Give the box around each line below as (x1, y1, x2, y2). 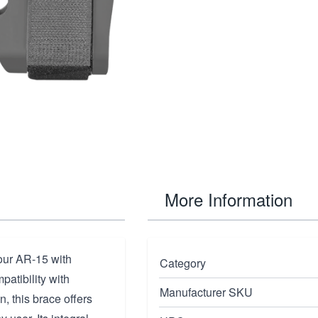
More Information (165, 187, 292, 212)
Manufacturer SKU (160, 284, 253, 300)
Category (160, 255, 206, 271)
